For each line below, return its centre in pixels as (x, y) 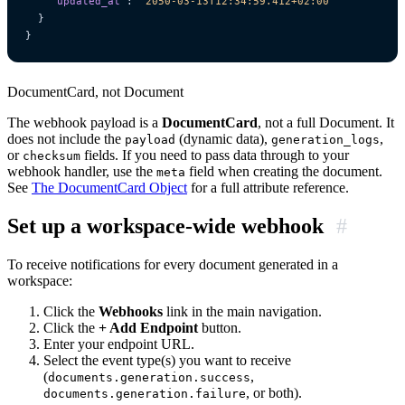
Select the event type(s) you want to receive (167, 361)
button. (220, 328)
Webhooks (131, 312)
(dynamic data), (223, 139)
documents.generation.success (149, 378)
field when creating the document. (284, 172)
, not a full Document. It (326, 123)
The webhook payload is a (85, 123)
